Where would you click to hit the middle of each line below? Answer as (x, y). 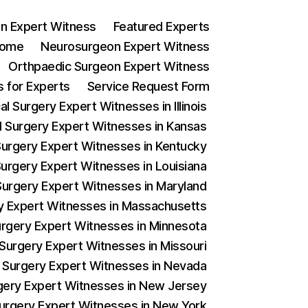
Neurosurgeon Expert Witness (125, 46)
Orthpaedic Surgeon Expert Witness (109, 66)
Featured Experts (161, 26)
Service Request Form (148, 86)
